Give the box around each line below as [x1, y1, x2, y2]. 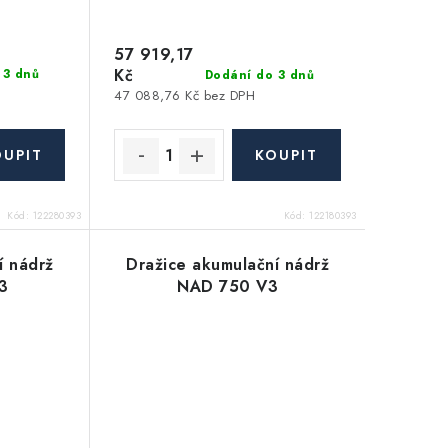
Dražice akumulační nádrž [126, 253, 330, 277]
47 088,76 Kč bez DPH [114, 86, 256, 106]
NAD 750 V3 [177, 275, 279, 299]
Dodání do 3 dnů [204, 65, 315, 84]
